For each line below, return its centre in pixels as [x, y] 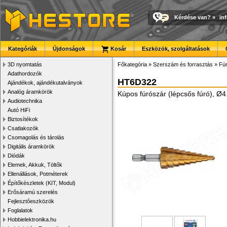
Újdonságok [69, 49]
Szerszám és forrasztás [183, 64]
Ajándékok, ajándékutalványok [45, 83]
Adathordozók [25, 73]
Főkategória [132, 64]
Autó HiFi [19, 110]
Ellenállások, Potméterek [38, 174]
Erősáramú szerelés [33, 192]
